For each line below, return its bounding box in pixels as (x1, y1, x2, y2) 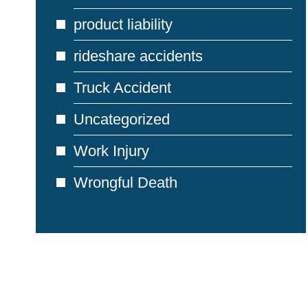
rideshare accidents (74, 47, 203, 65)
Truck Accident (74, 79, 171, 96)
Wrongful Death (74, 174, 177, 191)
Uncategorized (74, 111, 170, 128)
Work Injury (74, 142, 149, 159)
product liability (74, 16, 173, 33)
